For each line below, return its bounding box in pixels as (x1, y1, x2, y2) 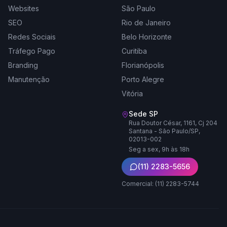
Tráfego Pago (8, 47, 55, 55)
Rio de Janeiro (122, 18, 171, 27)
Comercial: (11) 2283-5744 (122, 180, 199, 187)
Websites (8, 4, 39, 13)
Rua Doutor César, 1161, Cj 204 (129, 119, 217, 127)
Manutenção (8, 75, 50, 84)
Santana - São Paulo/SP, (129, 127, 200, 135)
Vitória (122, 89, 143, 98)
